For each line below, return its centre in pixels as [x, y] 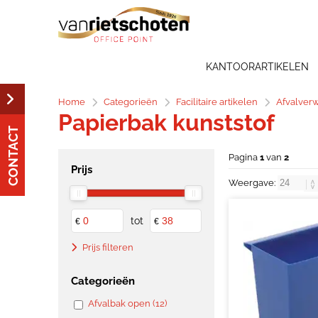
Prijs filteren [107, 247]
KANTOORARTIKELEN [257, 67]
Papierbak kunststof [166, 122]
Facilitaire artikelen [217, 102]
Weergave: [253, 183]
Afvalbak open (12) [127, 303]
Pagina [244, 157]
